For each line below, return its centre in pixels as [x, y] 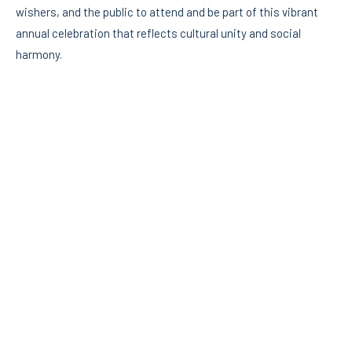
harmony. [39, 55]
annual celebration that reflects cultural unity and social [158, 33]
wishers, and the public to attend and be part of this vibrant [167, 12]
